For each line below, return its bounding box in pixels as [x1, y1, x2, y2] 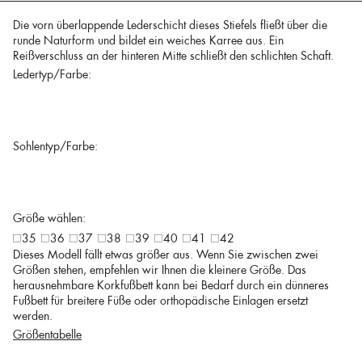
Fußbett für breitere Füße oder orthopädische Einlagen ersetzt [13, 293, 308, 308]
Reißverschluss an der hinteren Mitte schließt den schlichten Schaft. [13, 48, 334, 63]
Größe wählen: [13, 211, 86, 225]
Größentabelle [13, 327, 82, 342]
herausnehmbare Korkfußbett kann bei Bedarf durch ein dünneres [13, 278, 329, 293]
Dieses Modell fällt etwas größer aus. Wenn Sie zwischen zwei [13, 247, 318, 262]
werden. [13, 309, 53, 323]
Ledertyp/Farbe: [13, 67, 91, 82]
